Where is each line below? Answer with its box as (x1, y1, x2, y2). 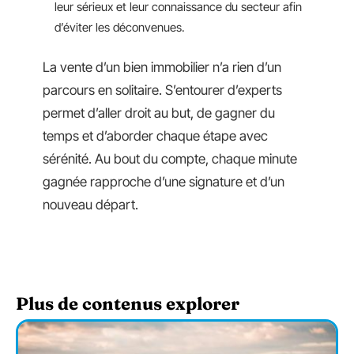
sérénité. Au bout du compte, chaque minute (43, 150, 297, 167)
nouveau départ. (43, 196, 138, 213)
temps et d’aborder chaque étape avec (43, 127, 268, 144)
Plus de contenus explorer (16, 292, 239, 314)
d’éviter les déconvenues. (55, 20, 185, 36)
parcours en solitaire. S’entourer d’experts (43, 81, 282, 98)
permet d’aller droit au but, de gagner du (43, 104, 275, 121)
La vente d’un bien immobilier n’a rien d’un (43, 58, 281, 75)
